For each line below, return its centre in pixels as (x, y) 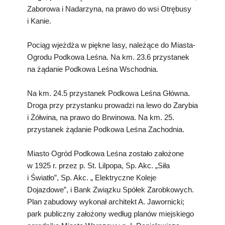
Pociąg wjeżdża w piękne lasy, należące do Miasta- (111, 45)
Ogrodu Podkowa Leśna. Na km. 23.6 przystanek (108, 57)
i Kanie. (39, 21)
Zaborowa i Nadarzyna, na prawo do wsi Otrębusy (109, 9)
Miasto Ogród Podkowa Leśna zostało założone (105, 153)
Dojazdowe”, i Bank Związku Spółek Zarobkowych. (110, 189)
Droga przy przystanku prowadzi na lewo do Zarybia (113, 105)
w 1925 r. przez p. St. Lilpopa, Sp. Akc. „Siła (98, 165)
